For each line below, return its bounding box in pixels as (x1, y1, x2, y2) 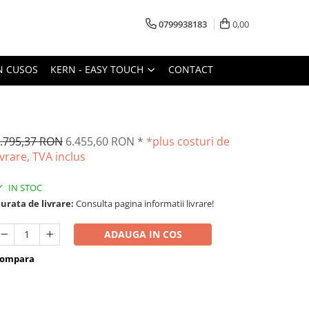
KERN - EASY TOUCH (50, 62, 146, 76)
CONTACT (168, 62, 213, 76)
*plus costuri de (146, 133, 230, 149)
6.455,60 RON (66, 133, 137, 149)
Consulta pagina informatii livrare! (74, 197, 214, 210)
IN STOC (6, 181, 42, 194)
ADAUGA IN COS (103, 227, 182, 241)
